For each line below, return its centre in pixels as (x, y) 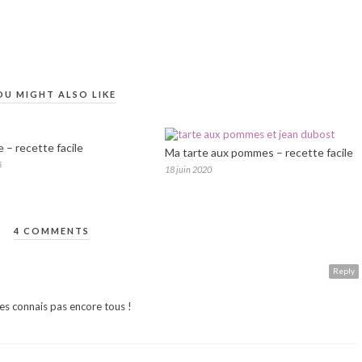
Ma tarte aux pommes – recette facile (259, 152)
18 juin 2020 (188, 169)
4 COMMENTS (52, 231)
